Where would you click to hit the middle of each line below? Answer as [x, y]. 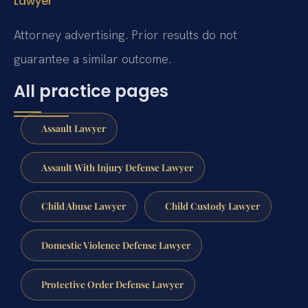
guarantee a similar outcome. [92, 58]
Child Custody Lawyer [212, 206]
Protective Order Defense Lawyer [112, 284]
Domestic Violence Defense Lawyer [115, 245]
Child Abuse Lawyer [83, 206]
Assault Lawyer [73, 128]
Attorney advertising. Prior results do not [125, 34]
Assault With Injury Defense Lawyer [117, 167]
